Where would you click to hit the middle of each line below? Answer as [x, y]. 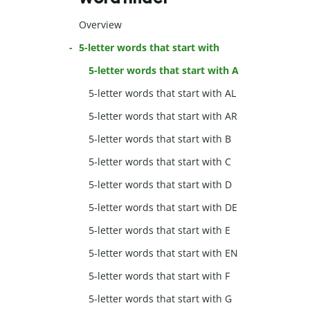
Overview [100, 25]
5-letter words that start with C [160, 162]
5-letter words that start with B [160, 139]
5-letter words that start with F [159, 276]
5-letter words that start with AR [163, 116]
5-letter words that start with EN [164, 253]
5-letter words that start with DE [163, 208]
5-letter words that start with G [161, 299]
